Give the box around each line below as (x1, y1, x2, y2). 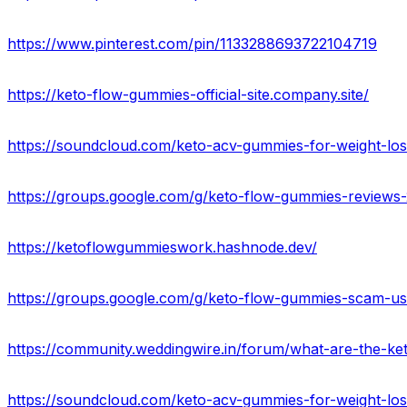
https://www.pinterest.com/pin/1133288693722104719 (7, 35, 377, 54)
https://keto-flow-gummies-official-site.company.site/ (7, 85, 369, 104)
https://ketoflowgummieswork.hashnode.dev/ (7, 238, 317, 257)
